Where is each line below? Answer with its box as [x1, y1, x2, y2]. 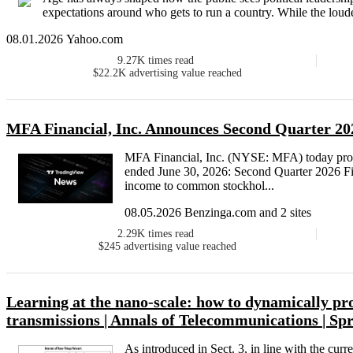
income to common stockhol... [124, 179, 274, 193]
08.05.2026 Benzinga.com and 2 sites [124, 206, 311, 220]
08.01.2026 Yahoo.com [6, 32, 123, 46]
